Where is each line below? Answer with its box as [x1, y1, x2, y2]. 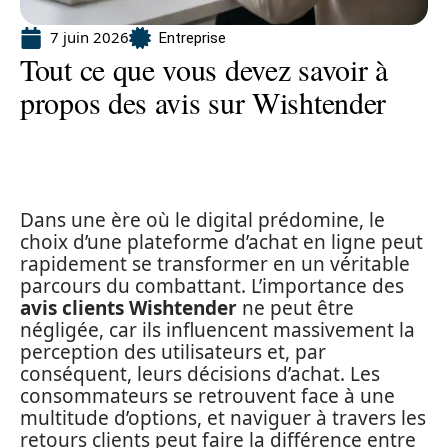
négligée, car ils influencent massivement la [20, 317, 415, 343]
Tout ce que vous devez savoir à [20, 49, 388, 89]
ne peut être [237, 295, 354, 321]
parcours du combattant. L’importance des [20, 273, 404, 299]
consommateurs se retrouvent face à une [20, 383, 395, 409]
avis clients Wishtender [20, 295, 237, 321]
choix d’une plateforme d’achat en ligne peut [20, 229, 423, 255]
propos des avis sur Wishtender [20, 82, 387, 122]
